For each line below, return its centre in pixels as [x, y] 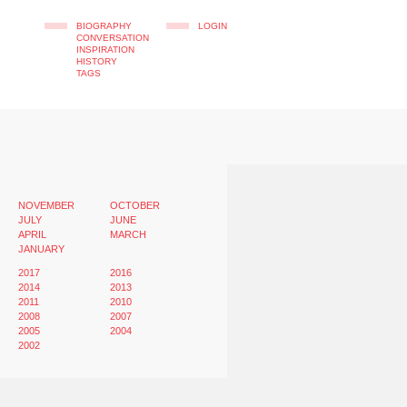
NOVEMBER [47, 205]
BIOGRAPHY [104, 26]
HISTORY [96, 61]
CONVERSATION [112, 38]
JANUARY [42, 249]
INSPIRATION [105, 50]
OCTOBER [134, 205]
